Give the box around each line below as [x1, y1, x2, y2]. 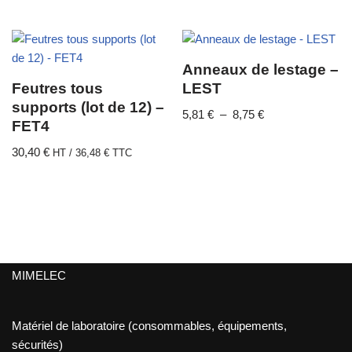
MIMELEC [12, 269, 66, 282]
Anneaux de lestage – [182, 60, 339, 78]
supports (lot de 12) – [12, 98, 164, 115]
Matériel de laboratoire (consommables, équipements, [12, 319, 287, 332]
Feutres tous [12, 79, 103, 97]
